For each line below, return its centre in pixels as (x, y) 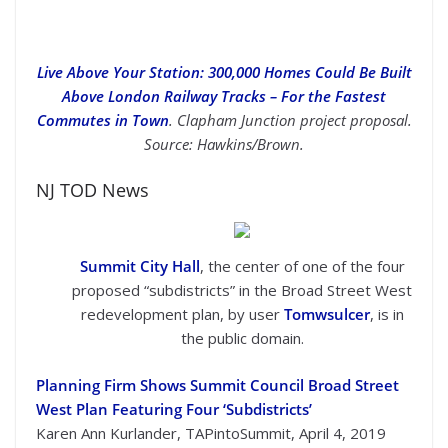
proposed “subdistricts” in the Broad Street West (242, 289)
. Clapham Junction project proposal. (290, 120)
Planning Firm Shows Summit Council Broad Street (217, 384)
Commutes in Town (102, 120)
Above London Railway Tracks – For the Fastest (224, 96)
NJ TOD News (92, 189)
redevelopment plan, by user (182, 313)
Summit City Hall (139, 265)
